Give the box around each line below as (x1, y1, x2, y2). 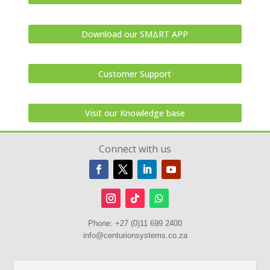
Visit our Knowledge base (84, 107, 185, 119)
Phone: (88, 219, 115, 228)
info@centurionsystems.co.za (83, 231, 187, 240)
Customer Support (98, 67, 172, 80)
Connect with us (99, 142, 171, 156)
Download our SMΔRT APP (81, 28, 189, 40)
